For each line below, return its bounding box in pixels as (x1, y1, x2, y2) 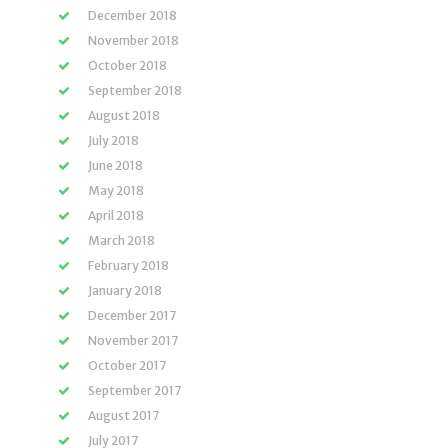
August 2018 (88, 108, 160, 123)
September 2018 (88, 83, 182, 98)
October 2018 (88, 58, 167, 73)
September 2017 (88, 383, 181, 398)
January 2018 (88, 283, 162, 298)
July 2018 (88, 133, 139, 148)
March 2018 (88, 233, 155, 248)
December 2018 (88, 8, 177, 23)
